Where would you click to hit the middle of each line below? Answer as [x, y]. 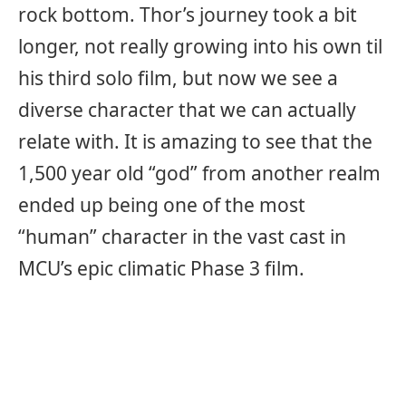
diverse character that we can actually [187, 109]
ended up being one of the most [162, 204]
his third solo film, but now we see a [178, 77]
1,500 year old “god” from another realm [199, 173]
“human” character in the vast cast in [182, 236]
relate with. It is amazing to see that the [195, 141]
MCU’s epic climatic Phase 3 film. [161, 268]
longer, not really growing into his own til [200, 46]
